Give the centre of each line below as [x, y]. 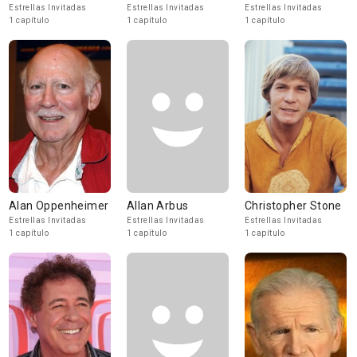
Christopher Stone [293, 206]
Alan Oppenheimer [59, 206]
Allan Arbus [158, 206]
